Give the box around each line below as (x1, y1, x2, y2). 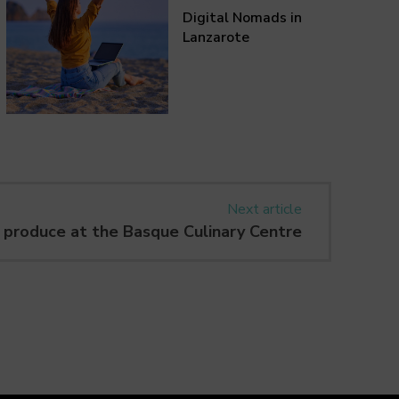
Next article (226, 199, 302, 219)
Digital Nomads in (183, 8, 303, 28)
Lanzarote (183, 28, 250, 48)
